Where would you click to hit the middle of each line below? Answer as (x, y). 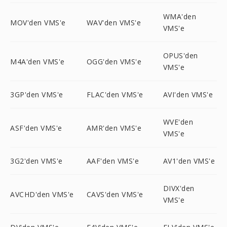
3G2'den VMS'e (36, 161)
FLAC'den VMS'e (115, 94)
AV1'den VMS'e (189, 161)
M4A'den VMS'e (37, 61)
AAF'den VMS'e (113, 161)
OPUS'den (180, 55)
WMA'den (180, 16)
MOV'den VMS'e (38, 22)
